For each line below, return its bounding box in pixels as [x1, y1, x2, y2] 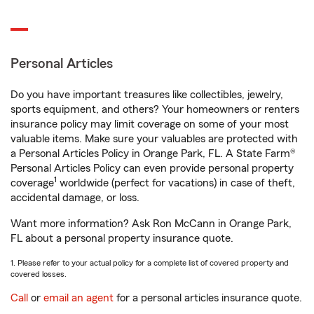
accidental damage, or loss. [11, 192, 139, 203]
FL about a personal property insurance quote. [11, 233, 233, 244]
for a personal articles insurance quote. [114, 292, 302, 303]
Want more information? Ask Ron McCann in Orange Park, [11, 218, 292, 229]
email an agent [43, 292, 114, 303]
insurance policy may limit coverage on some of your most [11, 118, 289, 130]
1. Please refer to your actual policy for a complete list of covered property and [11, 259, 289, 267]
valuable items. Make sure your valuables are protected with [11, 133, 298, 144]
